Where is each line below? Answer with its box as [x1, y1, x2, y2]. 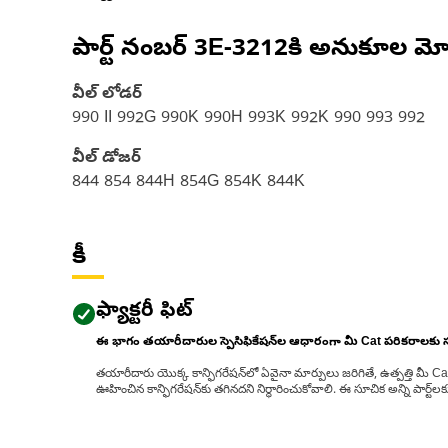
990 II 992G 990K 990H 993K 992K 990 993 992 [72, 108, 425, 130]
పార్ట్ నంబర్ [72, 34, 194, 67]
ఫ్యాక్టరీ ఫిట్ [96, 299, 193, 326]
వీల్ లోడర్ [72, 84, 142, 106]
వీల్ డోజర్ [72, 148, 141, 170]
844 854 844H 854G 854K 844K [72, 172, 305, 194]
